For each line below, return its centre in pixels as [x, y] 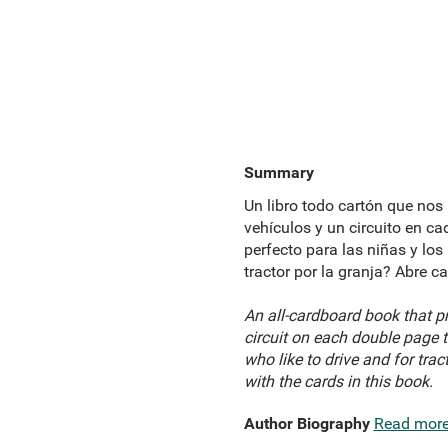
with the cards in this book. [338, 381]
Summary [278, 172]
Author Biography [306, 423]
